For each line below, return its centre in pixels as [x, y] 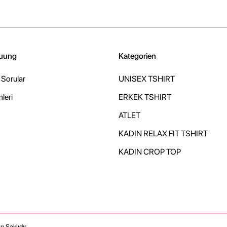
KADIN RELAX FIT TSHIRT [163, 133]
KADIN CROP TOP [149, 152]
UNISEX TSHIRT [146, 79]
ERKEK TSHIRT [145, 97]
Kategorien [137, 56]
